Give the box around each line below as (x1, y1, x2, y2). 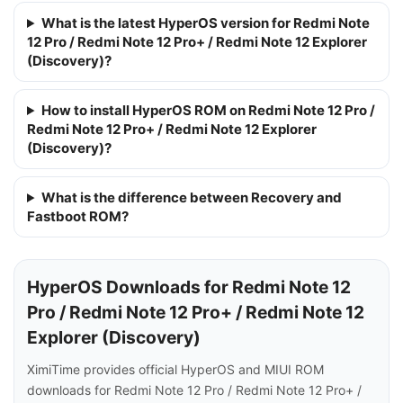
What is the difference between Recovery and (40, 189, 342, 206)
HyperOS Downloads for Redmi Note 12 (27, 276, 351, 298)
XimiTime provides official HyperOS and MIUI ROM (27, 362, 324, 377)
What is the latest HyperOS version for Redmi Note (40, 14, 370, 31)
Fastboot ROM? (27, 208, 129, 225)
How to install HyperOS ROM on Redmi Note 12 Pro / (40, 102, 375, 119)
